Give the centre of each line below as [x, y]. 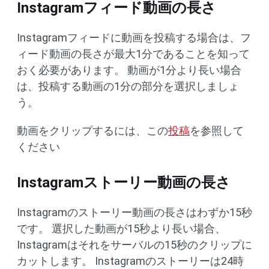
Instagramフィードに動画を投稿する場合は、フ [134, 38]
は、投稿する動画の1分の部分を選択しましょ [128, 86]
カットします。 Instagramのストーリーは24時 [130, 261]
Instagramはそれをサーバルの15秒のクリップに [134, 245]
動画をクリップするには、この [92, 131]
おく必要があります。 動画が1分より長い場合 [129, 70]
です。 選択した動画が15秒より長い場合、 [121, 228]
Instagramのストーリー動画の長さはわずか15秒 [134, 212]
